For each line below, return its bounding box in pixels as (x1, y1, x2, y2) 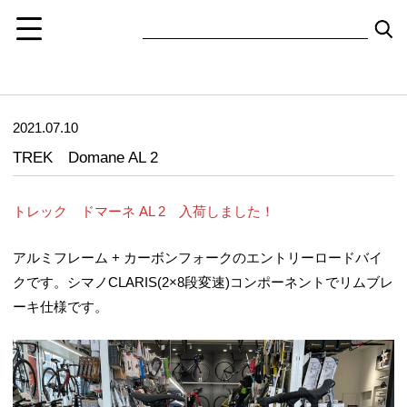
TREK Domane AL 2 (13, 148, 158, 166)
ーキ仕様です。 (13, 298, 108, 314)
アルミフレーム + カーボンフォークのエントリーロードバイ (13, 249, 382, 265)
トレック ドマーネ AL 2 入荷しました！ (13, 203, 274, 220)
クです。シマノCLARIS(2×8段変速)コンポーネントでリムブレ (13, 273, 393, 290)
